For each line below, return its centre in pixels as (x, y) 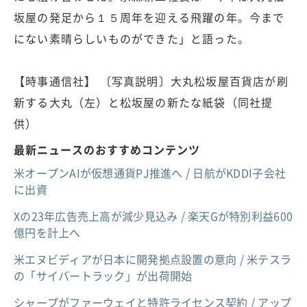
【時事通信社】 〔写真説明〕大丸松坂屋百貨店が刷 (151, 81)
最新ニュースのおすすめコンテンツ (107, 150)
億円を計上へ (47, 233)
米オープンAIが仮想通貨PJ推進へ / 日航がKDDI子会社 (150, 173)
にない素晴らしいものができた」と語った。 (132, 39)
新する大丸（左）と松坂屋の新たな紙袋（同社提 (144, 102)
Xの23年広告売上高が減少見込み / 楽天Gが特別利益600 (153, 216)
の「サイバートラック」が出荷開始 (103, 276)
